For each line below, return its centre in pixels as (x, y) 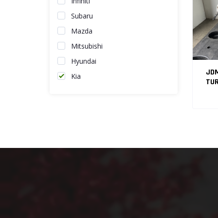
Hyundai (84, 61)
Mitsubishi (87, 46)
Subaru (82, 16)
